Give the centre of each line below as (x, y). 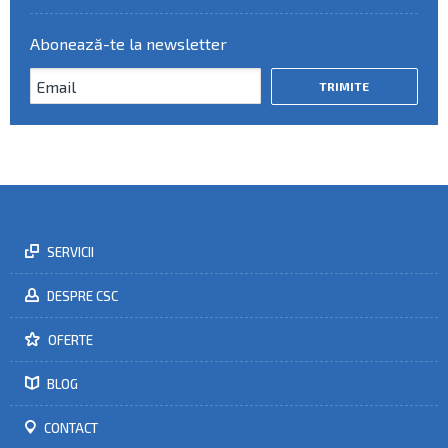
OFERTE (69, 340)
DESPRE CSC (81, 296)
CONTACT (69, 428)
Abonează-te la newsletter (128, 43)
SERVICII (69, 252)
